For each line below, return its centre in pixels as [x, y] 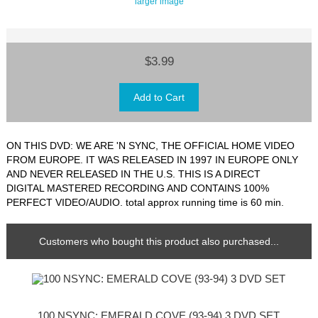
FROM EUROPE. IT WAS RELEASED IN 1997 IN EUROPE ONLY [153, 159]
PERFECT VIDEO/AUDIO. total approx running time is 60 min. [146, 202]
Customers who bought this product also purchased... [159, 241]
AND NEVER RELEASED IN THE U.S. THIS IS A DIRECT [134, 174]
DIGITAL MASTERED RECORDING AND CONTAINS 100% [138, 188]
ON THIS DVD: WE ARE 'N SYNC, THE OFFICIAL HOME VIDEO [151, 145]
